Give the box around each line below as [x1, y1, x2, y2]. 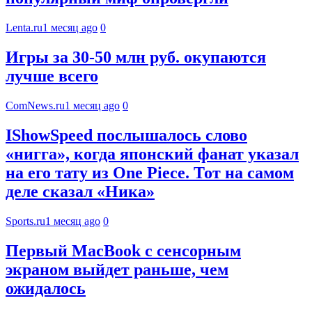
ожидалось [6, 279, 86, 297]
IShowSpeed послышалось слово [6, 126, 247, 145]
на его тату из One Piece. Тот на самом [6, 164, 294, 182]
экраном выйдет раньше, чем [6, 260, 228, 279]
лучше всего [6, 67, 98, 86]
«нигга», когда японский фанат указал [6, 145, 299, 164]
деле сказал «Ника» [6, 182, 155, 201]
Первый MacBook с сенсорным [6, 241, 241, 260]
